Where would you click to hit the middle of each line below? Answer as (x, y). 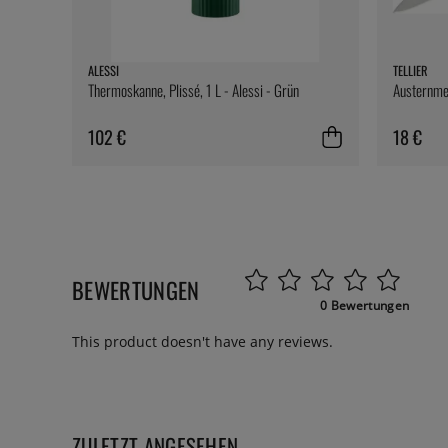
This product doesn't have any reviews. (202, 342)
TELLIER (410, 71)
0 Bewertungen (365, 306)
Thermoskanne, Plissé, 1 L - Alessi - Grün (193, 90)
